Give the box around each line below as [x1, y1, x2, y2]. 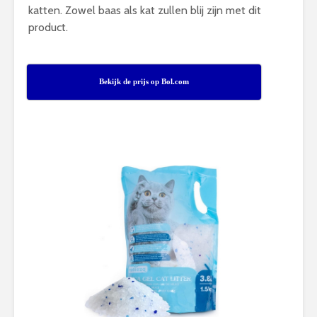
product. [28, 21, 68, 34]
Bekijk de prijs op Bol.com [99, 77, 190, 86]
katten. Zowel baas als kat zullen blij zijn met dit [28, 4, 261, 17]
